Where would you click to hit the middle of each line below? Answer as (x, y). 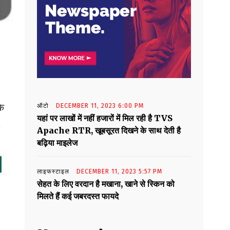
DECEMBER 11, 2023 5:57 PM (119, 172)
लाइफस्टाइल (53, 172)
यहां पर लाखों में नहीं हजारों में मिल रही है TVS (105, 118)
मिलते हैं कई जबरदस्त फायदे (78, 196)
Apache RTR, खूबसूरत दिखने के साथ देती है (109, 131)
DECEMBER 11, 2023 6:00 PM (100, 106)
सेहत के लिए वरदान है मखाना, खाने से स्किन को (106, 184)
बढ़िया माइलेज (57, 143)
